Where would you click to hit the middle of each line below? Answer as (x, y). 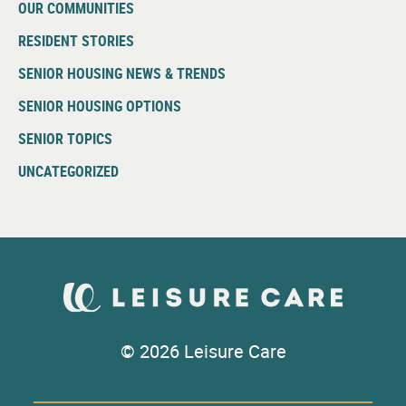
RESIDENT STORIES (76, 41)
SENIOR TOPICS (65, 139)
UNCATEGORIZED (68, 172)
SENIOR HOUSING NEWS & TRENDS (122, 74)
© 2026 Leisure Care (203, 352)
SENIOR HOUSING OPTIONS (100, 106)
